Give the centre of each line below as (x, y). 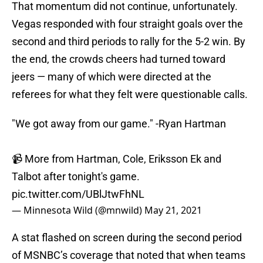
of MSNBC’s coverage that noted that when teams (129, 255)
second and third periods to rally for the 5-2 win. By (129, 42)
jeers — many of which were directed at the (112, 77)
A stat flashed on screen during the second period (127, 238)
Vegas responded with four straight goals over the (127, 24)
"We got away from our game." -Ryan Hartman (119, 124)
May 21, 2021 (173, 210)
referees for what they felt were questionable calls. (130, 95)
